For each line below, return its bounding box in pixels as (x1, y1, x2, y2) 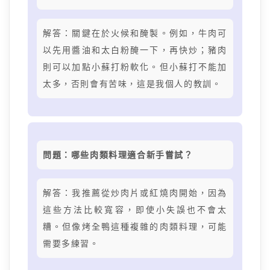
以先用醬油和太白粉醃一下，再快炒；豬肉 (43, 45, 227, 55)
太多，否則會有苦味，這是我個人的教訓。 (43, 79, 222, 89)
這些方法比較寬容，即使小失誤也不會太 (43, 205, 227, 215)
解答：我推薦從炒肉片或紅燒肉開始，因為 (43, 188, 227, 198)
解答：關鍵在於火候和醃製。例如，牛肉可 (43, 28, 227, 38)
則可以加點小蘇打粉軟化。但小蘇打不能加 (43, 62, 227, 72)
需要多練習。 (43, 239, 99, 248)
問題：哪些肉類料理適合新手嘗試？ (43, 150, 193, 160)
